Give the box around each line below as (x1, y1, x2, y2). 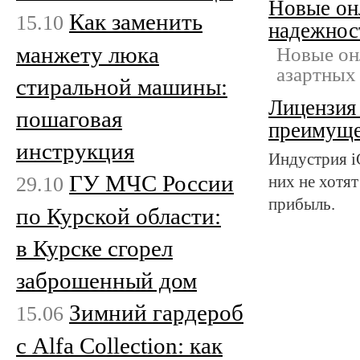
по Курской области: (16, 202, 221, 229)
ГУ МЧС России (69, 170, 234, 196)
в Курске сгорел (16, 235, 173, 261)
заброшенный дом (16, 267, 197, 293)
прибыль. (268, 195, 335, 214)
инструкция (16, 137, 134, 164)
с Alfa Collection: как (16, 332, 223, 358)
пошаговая (16, 105, 122, 132)
